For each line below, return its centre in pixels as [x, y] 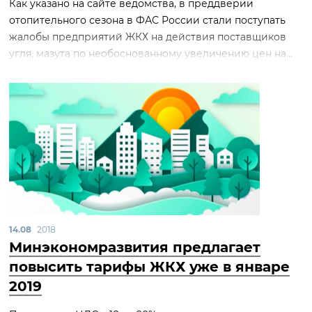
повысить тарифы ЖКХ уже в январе [149, 267]
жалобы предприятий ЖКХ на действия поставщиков [148, 37]
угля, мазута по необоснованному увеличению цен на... [151, 54]
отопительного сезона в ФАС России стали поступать [147, 20]
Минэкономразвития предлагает [135, 247]
